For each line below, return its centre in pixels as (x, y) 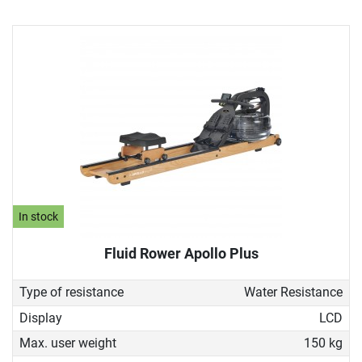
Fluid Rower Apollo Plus (181, 254)
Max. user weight (68, 343)
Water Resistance (293, 293)
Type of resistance (72, 293)
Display (41, 318)
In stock (39, 217)
